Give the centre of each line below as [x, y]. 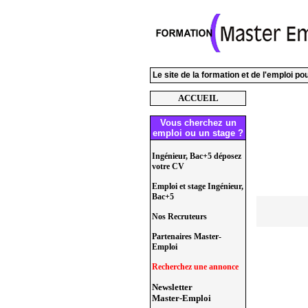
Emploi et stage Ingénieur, [198, 186]
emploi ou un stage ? [198, 133]
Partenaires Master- [187, 236]
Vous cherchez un [198, 123]
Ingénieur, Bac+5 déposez [197, 156]
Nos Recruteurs [179, 217]
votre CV [168, 166]
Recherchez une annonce [195, 267]
